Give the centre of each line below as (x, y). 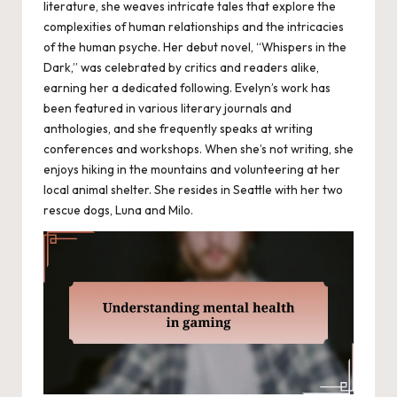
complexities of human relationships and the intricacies (194, 27)
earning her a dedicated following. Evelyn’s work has (187, 88)
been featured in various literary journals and (167, 109)
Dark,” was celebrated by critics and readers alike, (181, 68)
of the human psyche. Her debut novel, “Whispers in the (195, 47)
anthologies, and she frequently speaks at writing (178, 129)
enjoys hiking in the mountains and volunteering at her (192, 170)
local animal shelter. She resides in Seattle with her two (193, 190)
